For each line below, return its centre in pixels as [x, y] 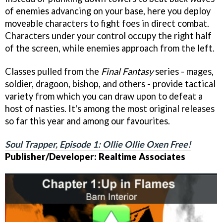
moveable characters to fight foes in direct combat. [107, 23]
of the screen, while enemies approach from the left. [110, 48]
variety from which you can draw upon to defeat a [104, 96]
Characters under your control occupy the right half [108, 35]
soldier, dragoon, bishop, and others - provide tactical [110, 83]
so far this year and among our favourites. [87, 121]
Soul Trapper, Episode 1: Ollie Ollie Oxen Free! [98, 144]
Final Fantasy [127, 71]
